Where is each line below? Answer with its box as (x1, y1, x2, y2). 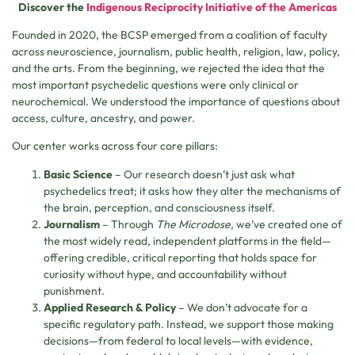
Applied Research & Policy (44, 300, 176, 315)
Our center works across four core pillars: (12, 139, 218, 154)
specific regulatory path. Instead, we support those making (44, 316, 334, 331)
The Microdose (156, 216, 231, 231)
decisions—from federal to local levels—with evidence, (44, 333, 313, 348)
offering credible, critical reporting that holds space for (44, 250, 317, 265)
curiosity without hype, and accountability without (44, 266, 287, 281)
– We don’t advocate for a (176, 300, 307, 315)
